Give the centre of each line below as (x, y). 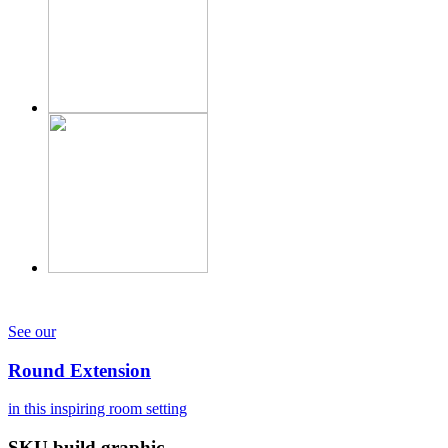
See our (32, 331)
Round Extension (79, 370)
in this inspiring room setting (97, 409)
